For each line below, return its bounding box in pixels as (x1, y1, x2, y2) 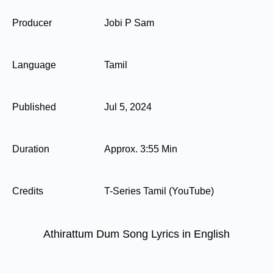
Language (12, 59, 56, 71)
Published (12, 101, 56, 113)
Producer (12, 17, 52, 29)
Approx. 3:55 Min (104, 143, 177, 155)
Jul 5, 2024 (104, 101, 152, 113)
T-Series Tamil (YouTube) (104, 185, 214, 197)
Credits (12, 185, 43, 197)
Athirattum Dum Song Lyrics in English (43, 228, 230, 241)
